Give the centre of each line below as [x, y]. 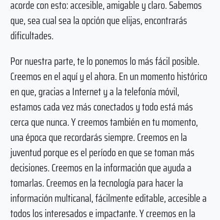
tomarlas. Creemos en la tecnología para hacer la [96, 183]
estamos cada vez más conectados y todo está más [101, 107]
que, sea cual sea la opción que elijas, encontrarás [98, 20]
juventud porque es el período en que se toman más [102, 152]
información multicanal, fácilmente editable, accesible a [108, 198]
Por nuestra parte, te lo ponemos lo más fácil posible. [105, 61]
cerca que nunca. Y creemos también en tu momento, [104, 122]
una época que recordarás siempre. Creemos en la [98, 137]
